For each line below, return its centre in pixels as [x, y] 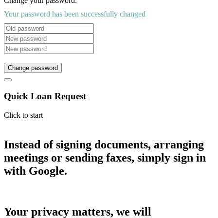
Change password [33, 68]
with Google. [36, 171]
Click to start [23, 115]
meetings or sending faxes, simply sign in [105, 157]
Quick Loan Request [45, 96]
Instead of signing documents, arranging [104, 144]
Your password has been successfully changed [75, 14]
